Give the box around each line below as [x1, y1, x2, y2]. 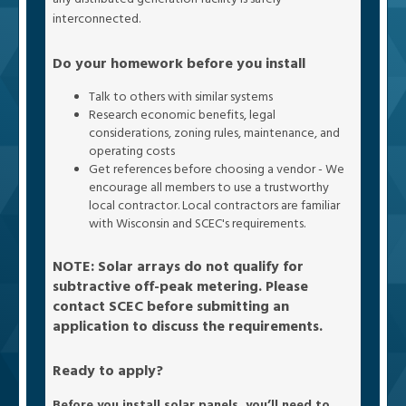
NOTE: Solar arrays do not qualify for [53, 256, 304, 277]
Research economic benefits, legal [89, 105, 275, 124]
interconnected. [53, 10, 140, 28]
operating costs [89, 141, 175, 160]
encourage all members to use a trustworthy [89, 178, 329, 197]
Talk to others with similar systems [89, 87, 273, 106]
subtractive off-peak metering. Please [53, 276, 308, 297]
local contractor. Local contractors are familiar [89, 196, 340, 215]
